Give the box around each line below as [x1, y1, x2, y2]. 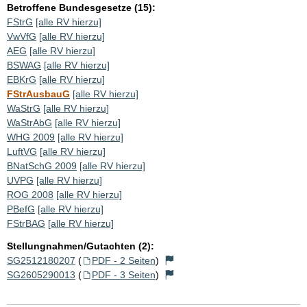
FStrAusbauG [7, 88, 70, 99]
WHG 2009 [7, 131, 55, 143]
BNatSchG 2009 [7, 160, 77, 171]
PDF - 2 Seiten [91, 254, 156, 266]
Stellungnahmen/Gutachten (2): [7, 240, 154, 251]
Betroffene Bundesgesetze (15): [7, 1, 156, 13]
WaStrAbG [7, 116, 52, 128]
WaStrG [7, 102, 40, 114]
